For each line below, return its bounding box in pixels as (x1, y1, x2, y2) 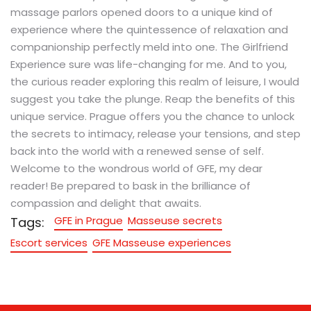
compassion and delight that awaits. (10, 195, 201, 210)
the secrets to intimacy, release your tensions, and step (10, 126, 301, 141)
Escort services (10, 235, 87, 250)
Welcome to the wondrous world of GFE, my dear (10, 160, 262, 176)
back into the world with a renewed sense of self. (10, 143, 264, 158)
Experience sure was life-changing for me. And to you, (10, 56, 287, 72)
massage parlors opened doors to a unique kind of (10, 4, 273, 19)
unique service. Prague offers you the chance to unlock (10, 108, 294, 124)
